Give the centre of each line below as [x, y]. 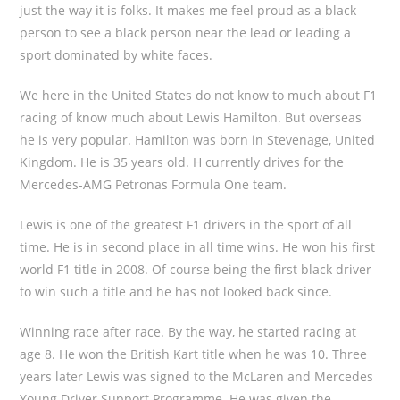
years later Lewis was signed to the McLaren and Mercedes [197, 376]
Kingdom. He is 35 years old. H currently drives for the [182, 162]
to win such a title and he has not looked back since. [176, 292]
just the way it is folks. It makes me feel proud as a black [188, 10]
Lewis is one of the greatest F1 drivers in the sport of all [186, 225]
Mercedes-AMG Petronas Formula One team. [154, 184]
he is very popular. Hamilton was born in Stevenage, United [198, 140]
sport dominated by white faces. [117, 55]
